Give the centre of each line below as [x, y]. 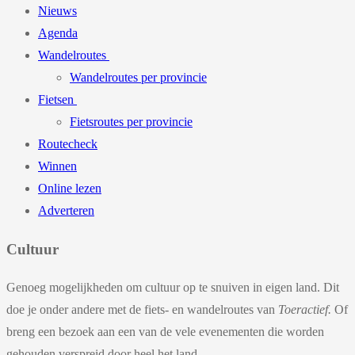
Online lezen [70, 188]
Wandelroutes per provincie [138, 77]
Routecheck [68, 144]
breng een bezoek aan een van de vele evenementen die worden [165, 332]
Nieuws [57, 11]
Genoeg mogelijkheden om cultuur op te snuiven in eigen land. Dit [173, 288]
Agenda [58, 33]
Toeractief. [306, 310]
